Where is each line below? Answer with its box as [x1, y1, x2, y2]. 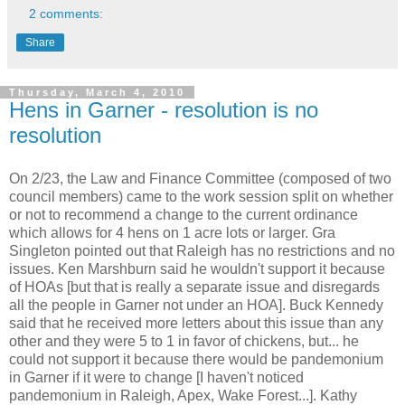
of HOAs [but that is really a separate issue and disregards [9, 278, 380, 295]
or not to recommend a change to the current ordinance [9, 206, 358, 222]
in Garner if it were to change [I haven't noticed [9, 369, 304, 385]
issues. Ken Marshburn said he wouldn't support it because [9, 260, 385, 277]
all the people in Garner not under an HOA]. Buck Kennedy [9, 297, 383, 313]
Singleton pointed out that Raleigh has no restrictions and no [9, 242, 395, 259]
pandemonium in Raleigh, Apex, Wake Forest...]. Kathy [9, 387, 357, 403]
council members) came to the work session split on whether [9, 188, 393, 204]
